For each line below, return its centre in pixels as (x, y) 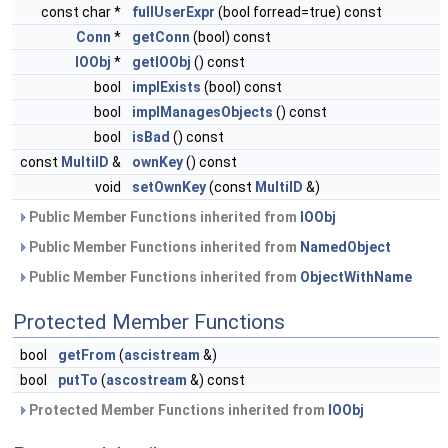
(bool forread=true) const (298, 12)
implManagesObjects (202, 112)
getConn (161, 37)
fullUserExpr (173, 12)
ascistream (162, 355)
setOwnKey (169, 187)
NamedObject (345, 247)
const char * (82, 12)
